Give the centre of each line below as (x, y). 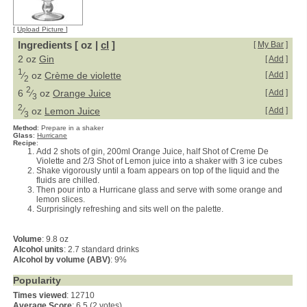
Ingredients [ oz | (59, 45)
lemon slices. (61, 199)
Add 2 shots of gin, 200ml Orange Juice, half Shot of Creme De (152, 151)
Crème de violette (83, 75)
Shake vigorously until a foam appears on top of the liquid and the (158, 171)
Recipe (25, 143)
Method (25, 128)
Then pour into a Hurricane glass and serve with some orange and (159, 190)
